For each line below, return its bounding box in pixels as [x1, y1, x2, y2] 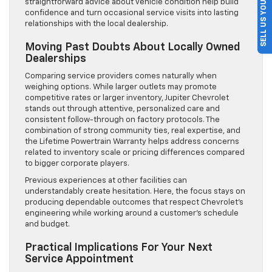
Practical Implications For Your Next [25, 242, 212, 254]
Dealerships [25, 53, 86, 65]
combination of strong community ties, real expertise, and [25, 127, 240, 135]
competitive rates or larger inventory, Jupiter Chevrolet [25, 94, 229, 103]
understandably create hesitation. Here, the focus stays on [25, 188, 245, 196]
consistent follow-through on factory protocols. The [25, 116, 220, 124]
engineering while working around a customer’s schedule [25, 209, 239, 218]
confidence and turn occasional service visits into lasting [25, 9, 239, 18]
